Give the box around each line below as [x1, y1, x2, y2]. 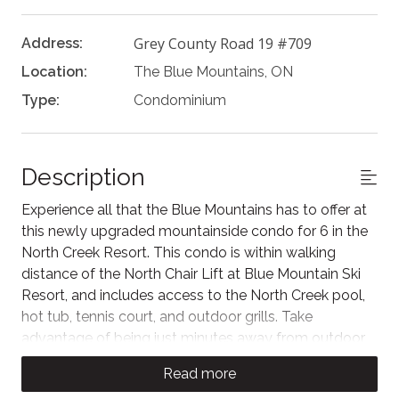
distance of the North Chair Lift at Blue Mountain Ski [21, 265, 361, 283]
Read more [163, 365, 236, 383]
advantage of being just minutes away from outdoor [21, 330, 365, 347]
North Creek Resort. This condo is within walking [21, 244, 336, 262]
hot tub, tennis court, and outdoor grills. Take [21, 308, 313, 326]
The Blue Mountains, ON [133, 63, 293, 81]
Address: [21, 35, 83, 53]
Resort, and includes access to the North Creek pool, [21, 287, 365, 305]
